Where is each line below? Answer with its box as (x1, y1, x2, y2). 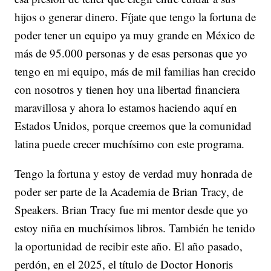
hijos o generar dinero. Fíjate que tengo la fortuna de (15, 8, 256, 24)
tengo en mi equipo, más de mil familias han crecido (15, 63, 256, 79)
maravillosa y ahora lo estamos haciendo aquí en (15, 99, 238, 115)
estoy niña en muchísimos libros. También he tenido (15, 220, 256, 235)
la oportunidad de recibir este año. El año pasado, (15, 238, 243, 253)
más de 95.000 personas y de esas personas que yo (15, 45, 248, 60)
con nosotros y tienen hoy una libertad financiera (15, 81, 240, 97)
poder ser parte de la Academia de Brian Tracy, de (15, 183, 244, 199)
